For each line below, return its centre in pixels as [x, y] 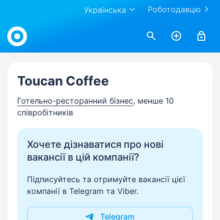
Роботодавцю [174, 9]
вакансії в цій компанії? [83, 157]
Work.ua [22, 26]
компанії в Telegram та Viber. [83, 191]
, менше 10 [153, 101]
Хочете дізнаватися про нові [95, 144]
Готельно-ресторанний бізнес [75, 101]
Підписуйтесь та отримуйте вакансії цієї [106, 179]
